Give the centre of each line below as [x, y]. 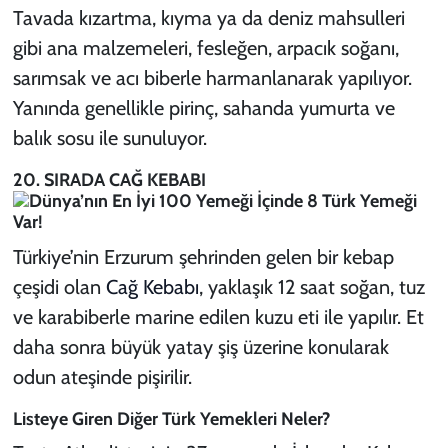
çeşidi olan [59, 286]
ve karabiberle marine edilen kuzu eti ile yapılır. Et [218, 316]
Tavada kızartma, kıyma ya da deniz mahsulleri [208, 18]
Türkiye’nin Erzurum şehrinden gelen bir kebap [203, 256]
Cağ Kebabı [152, 286]
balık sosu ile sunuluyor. [109, 138]
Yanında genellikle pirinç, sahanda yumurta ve [203, 108]
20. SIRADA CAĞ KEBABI [109, 180]
